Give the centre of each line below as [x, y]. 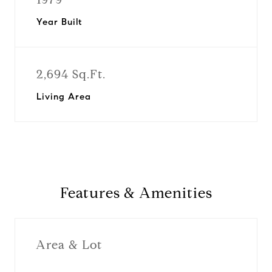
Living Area [64, 97]
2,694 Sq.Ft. [71, 74]
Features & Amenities [136, 193]
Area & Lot [69, 245]
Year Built [59, 22]
